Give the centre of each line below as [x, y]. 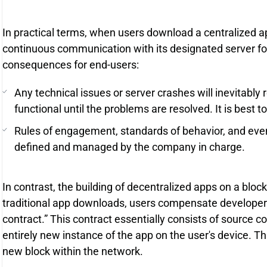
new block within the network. [73, 251]
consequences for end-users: [71, 65]
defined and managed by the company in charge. [130, 147]
